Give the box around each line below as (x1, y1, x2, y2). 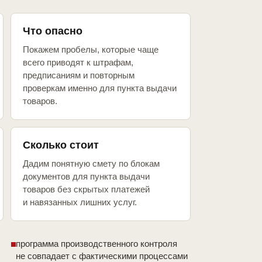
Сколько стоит (23, 139, 99, 151)
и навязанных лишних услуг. (23, 197, 137, 208)
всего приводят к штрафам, (23, 57, 133, 68)
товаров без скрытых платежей (23, 184, 150, 195)
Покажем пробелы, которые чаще (23, 44, 158, 55)
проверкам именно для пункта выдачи (23, 83, 177, 94)
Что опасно (23, 25, 82, 37)
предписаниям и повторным (23, 70, 135, 81)
